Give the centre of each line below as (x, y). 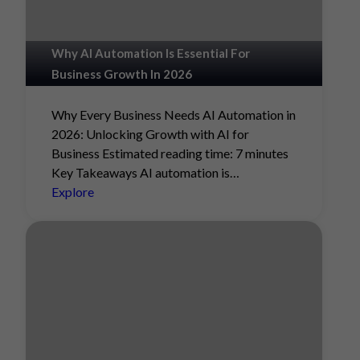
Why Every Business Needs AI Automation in (174, 115)
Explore (73, 192)
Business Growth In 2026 (122, 74)
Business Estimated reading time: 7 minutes (170, 153)
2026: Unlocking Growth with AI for (150, 134)
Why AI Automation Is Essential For (151, 53)
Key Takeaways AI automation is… (145, 172)
